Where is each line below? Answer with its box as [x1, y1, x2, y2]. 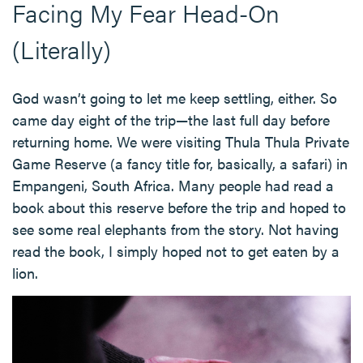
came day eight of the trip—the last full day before [12, 109, 330, 130]
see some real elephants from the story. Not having [12, 219, 339, 240]
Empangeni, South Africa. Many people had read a [12, 175, 334, 196]
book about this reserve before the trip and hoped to [12, 197, 346, 218]
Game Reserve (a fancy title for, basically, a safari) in [12, 153, 348, 174]
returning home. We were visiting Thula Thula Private [12, 131, 349, 152]
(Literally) [12, 32, 111, 67]
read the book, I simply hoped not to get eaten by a [12, 241, 340, 262]
